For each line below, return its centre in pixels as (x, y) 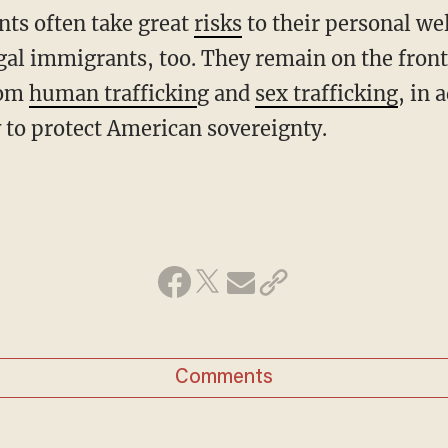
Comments (223, 377)
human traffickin (112, 93)
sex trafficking (326, 93)
